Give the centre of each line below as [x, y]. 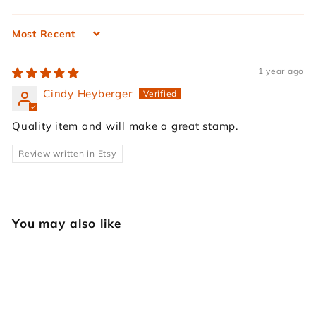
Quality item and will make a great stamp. [125, 126]
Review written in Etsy [67, 154]
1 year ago [281, 71]
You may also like [67, 224]
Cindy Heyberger [88, 94]
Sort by [32, 41]
